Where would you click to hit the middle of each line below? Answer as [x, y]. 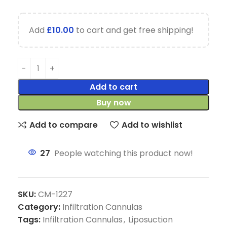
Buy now [113, 103]
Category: [39, 207]
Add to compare [64, 125]
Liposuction [150, 220]
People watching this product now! [124, 153]
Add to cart [113, 87]
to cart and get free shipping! [134, 30]
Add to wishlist [152, 125]
